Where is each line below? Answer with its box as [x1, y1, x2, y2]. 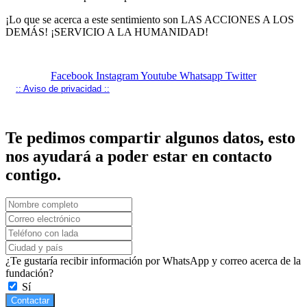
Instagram [96, 69, 138, 82]
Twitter [225, 69, 256, 82]
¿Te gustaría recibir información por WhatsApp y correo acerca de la [5, 255, 301, 267]
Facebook [51, 69, 93, 82]
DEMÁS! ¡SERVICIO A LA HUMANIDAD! [5, 25, 208, 38]
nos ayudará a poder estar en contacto [5, 147, 272, 165]
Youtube [140, 69, 177, 82]
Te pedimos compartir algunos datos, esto [5, 128, 295, 147]
